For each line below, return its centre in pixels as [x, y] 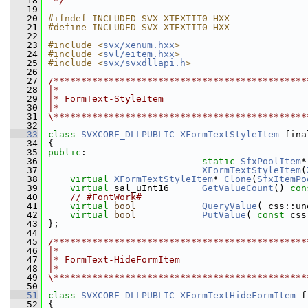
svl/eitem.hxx [139, 54]
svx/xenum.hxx [139, 45]
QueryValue [230, 206]
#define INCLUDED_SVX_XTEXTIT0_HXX [139, 27]
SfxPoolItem [271, 161]
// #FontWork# [106, 197]
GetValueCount [238, 188]
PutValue [224, 215]
